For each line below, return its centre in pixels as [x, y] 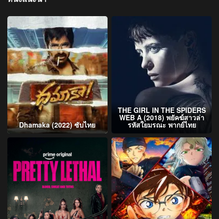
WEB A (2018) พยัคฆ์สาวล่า [162, 117]
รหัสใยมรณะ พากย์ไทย [162, 124]
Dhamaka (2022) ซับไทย [57, 124]
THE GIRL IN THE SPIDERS [162, 110]
